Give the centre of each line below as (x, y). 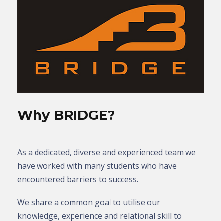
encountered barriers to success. (79, 179)
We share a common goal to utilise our (89, 202)
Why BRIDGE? (66, 115)
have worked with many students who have (97, 166)
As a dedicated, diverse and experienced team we (107, 152)
